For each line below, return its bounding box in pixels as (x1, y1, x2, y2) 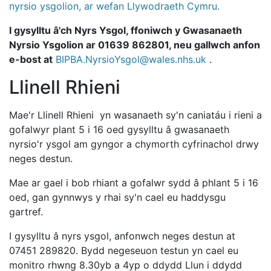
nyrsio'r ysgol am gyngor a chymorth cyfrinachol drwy (9, 138, 259, 151)
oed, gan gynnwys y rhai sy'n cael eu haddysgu (9, 191, 226, 204)
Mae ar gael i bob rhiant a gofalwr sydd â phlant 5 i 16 (9, 177, 258, 189)
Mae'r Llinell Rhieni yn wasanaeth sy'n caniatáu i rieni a (9, 109, 262, 122)
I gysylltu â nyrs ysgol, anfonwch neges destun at (9, 230, 235, 243)
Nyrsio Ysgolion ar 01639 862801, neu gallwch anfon (9, 39, 260, 51)
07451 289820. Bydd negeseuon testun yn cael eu (9, 244, 238, 257)
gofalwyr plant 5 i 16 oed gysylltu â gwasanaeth (9, 123, 229, 136)
